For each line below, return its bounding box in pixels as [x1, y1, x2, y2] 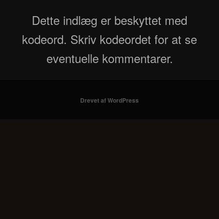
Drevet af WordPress [80, 95, 139, 105]
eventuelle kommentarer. [46, 49, 173, 67]
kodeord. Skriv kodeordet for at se [22, 30, 197, 48]
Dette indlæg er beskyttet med [32, 11, 187, 29]
